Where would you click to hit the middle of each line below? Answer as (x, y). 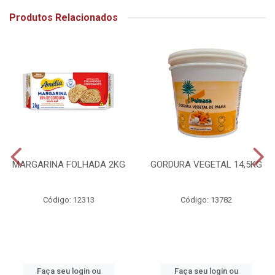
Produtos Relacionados (64, 18)
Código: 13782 (206, 200)
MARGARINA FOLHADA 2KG (69, 165)
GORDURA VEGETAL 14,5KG (206, 165)
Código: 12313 (69, 200)
